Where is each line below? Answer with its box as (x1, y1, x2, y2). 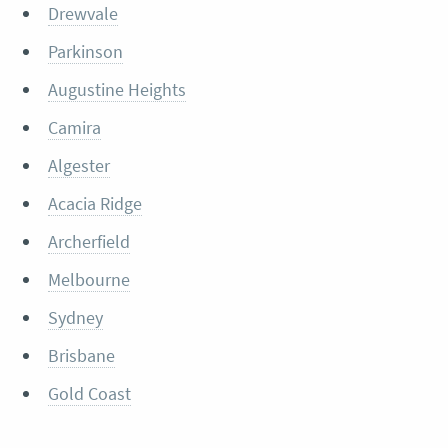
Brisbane (47, 344, 115, 368)
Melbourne (47, 268, 130, 292)
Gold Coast (47, 382, 131, 406)
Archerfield (47, 230, 130, 254)
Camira (47, 116, 101, 140)
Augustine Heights (47, 78, 186, 102)
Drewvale (47, 2, 118, 26)
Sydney (47, 306, 103, 330)
